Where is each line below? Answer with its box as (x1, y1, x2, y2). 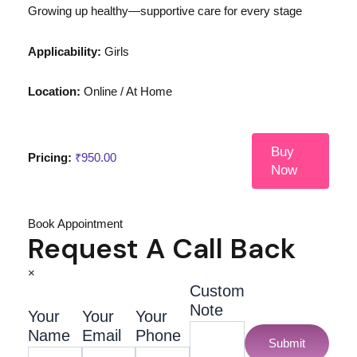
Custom (190, 281, 245, 300)
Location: (27, 84, 80, 98)
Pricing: (27, 151, 72, 164)
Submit (269, 337, 306, 351)
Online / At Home (80, 84, 172, 98)
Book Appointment (27, 217, 123, 230)
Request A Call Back (27, 229, 296, 267)
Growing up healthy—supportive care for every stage (27, 4, 302, 18)
